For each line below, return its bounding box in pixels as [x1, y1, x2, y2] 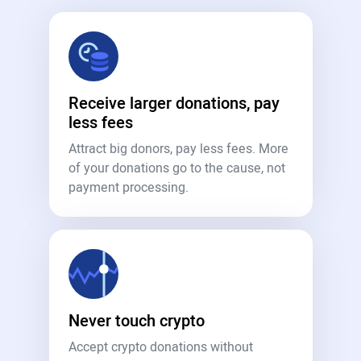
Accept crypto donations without [68, 338, 253, 357]
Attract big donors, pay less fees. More [68, 139, 288, 159]
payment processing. [68, 178, 189, 197]
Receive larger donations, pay [68, 92, 280, 115]
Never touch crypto [68, 309, 205, 333]
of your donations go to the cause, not [68, 159, 285, 178]
